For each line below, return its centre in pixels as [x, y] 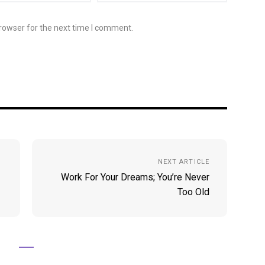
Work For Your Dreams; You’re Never [135, 177]
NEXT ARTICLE [183, 162]
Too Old [193, 192]
